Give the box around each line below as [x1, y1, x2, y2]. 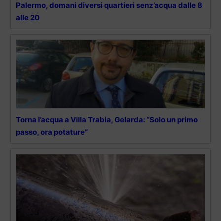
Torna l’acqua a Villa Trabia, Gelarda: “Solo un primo [16, 115, 198, 125]
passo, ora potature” [16, 127, 88, 137]
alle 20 [16, 13, 39, 23]
